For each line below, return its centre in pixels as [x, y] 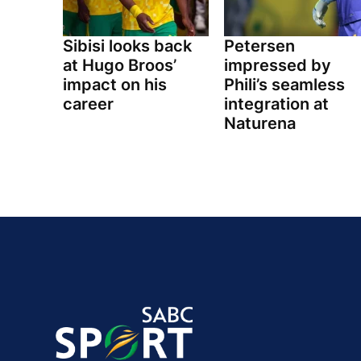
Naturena [259, 124]
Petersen [259, 46]
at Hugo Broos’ [120, 66]
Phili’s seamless [284, 85]
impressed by [277, 66]
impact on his [115, 85]
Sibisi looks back [127, 46]
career [88, 104]
